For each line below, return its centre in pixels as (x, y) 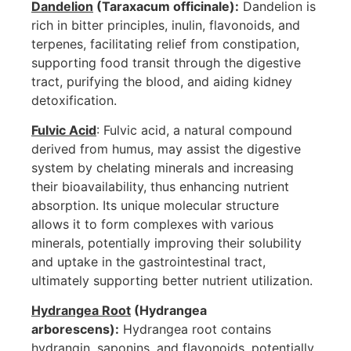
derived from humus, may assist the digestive (166, 149)
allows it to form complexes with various (152, 224)
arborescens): (75, 329)
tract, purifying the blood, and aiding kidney (162, 81)
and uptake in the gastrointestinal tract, (148, 262)
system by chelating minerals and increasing (163, 168)
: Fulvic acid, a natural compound (194, 130)
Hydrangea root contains (195, 329)
